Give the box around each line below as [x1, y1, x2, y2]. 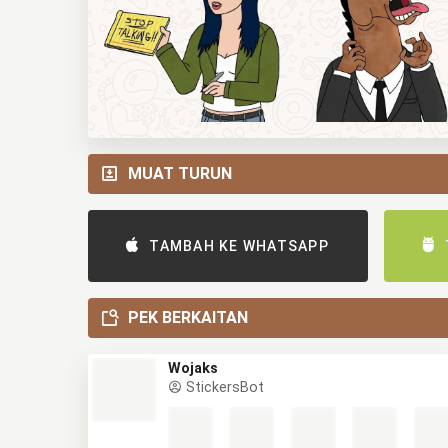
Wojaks [168, 360, 218, 377]
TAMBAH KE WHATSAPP [149, 238, 329, 254]
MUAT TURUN [128, 164, 232, 183]
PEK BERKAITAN [128, 308, 248, 327]
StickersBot [182, 379, 264, 396]
